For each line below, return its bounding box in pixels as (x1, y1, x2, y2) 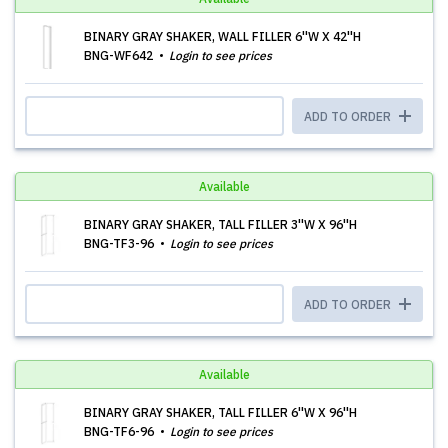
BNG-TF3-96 (84, 236, 157, 251)
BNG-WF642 (84, 48, 156, 63)
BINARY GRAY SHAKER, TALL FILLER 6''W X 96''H (84, 405, 357, 420)
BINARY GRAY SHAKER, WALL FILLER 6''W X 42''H (84, 29, 361, 44)
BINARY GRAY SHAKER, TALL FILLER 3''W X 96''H (84, 217, 357, 232)
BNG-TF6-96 (84, 424, 157, 439)
